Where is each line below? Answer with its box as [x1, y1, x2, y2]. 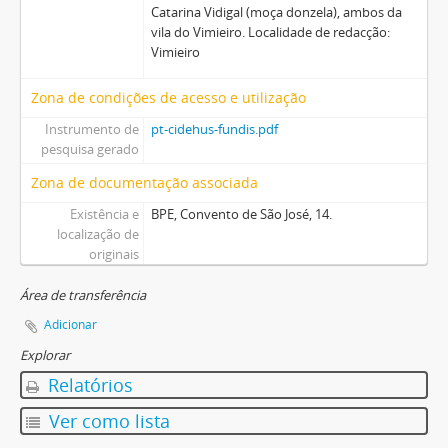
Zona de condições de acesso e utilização [31, 88, 306, 108]
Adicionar [44, 316, 97, 334]
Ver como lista [44, 409, 170, 434]
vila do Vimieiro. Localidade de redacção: [150, 23, 390, 42]
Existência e [69, 205, 139, 224]
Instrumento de [44, 120, 139, 139]
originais [88, 245, 139, 264]
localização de [56, 225, 139, 244]
